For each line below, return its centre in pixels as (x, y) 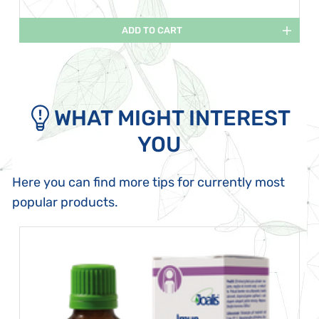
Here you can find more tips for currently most (148, 182)
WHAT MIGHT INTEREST (173, 118)
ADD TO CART (152, 30)
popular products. (65, 202)
